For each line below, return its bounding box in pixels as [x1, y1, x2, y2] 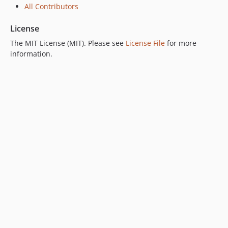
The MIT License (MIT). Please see [10, 38, 126, 48]
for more [165, 38, 196, 48]
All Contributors [24, 2, 78, 11]
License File [126, 38, 165, 48]
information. [10, 49, 52, 59]
